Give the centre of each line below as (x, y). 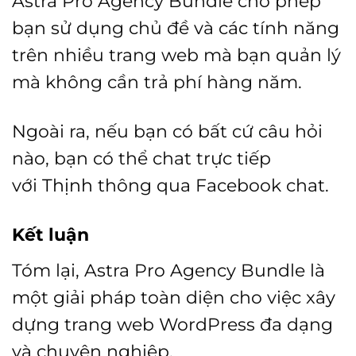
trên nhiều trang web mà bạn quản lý (176, 55)
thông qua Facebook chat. (211, 186)
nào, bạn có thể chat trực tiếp (141, 159)
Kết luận (50, 235)
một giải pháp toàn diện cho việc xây (174, 298)
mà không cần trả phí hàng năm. (157, 82)
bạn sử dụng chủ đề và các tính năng (176, 28)
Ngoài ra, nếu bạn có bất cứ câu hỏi (167, 132)
